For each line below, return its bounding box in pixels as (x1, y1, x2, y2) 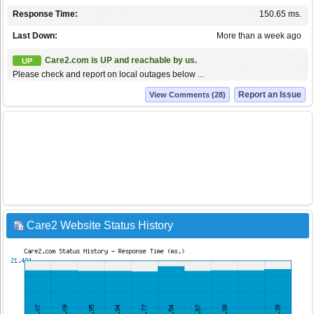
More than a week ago (217, 31, 301, 41)
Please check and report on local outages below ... (13, 69, 204, 80)
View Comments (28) (149, 90, 226, 100)
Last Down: (13, 31, 57, 41)
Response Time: (13, 9, 78, 20)
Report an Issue (238, 90, 301, 100)
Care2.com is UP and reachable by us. (45, 55, 197, 66)
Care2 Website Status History (27, 219, 173, 232)
